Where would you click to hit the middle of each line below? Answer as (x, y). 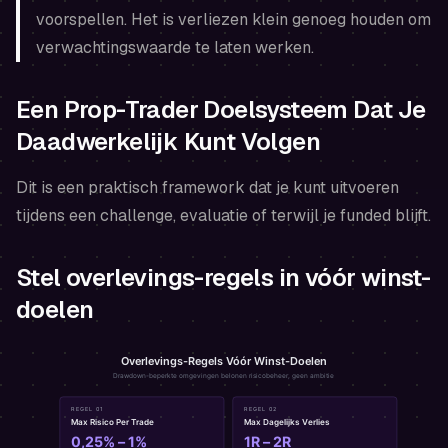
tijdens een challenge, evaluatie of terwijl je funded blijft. (223, 216)
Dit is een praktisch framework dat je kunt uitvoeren (207, 188)
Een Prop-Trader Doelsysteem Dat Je (221, 110)
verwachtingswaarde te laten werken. (175, 48)
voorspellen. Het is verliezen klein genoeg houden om (233, 20)
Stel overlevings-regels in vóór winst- (223, 278)
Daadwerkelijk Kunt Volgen (168, 142)
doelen (55, 310)
